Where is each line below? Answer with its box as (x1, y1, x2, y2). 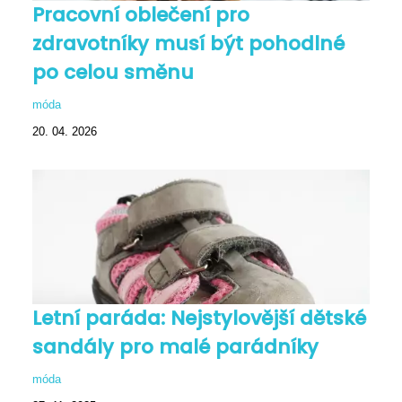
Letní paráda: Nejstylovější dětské (32, 303, 366, 332)
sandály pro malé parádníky (32, 332, 319, 361)
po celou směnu (32, 57, 194, 86)
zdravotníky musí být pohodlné (32, 29, 345, 57)
